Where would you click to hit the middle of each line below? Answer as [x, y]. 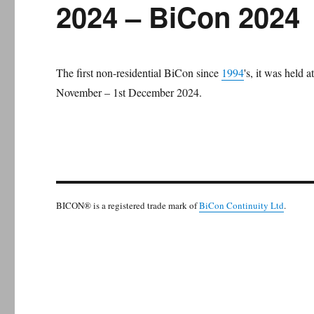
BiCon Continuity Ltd [242, 205]
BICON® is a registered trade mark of [128, 205]
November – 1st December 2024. [129, 92]
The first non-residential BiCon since [139, 73]
